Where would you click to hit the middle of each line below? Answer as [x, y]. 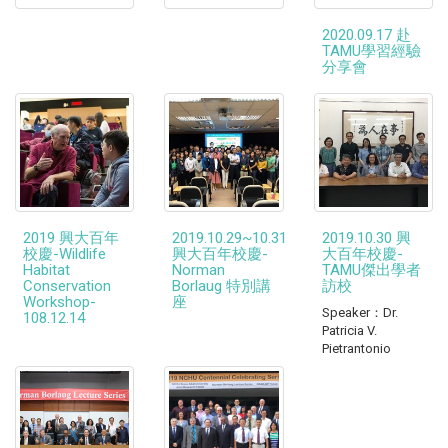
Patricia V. [349, 330]
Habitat [46, 269]
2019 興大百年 [71, 237]
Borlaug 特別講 [222, 285]
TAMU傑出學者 [371, 269]
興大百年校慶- [220, 253]
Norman [199, 269]
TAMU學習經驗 [371, 50]
